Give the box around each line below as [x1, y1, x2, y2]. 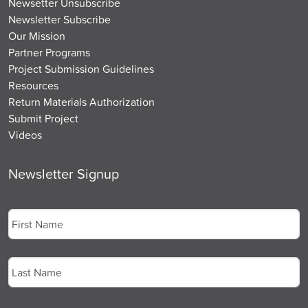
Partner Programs [8, 45, 90, 60]
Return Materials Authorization [8, 94, 155, 110]
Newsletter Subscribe [8, 12, 111, 27]
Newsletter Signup [8, 164, 119, 184]
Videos [8, 127, 42, 143]
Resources [8, 78, 58, 93]
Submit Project [8, 111, 78, 126]
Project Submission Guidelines [8, 61, 154, 77]
